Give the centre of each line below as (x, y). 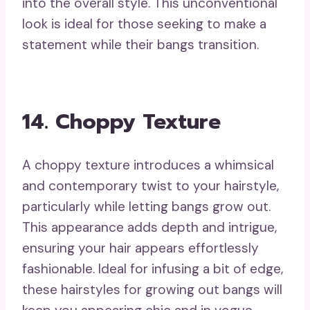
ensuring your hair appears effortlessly (140, 248)
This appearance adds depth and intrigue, (149, 227)
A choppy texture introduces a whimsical (148, 165)
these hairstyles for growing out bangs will (152, 289)
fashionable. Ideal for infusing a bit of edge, (153, 268)
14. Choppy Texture (121, 121)
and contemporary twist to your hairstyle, (151, 185)
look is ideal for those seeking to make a (144, 24)
